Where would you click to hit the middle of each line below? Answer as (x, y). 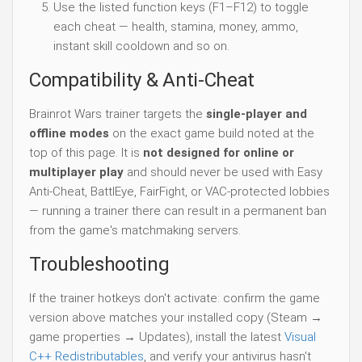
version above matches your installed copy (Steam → (176, 318)
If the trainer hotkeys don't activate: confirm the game (175, 299)
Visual (300, 337)
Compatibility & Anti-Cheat (142, 80)
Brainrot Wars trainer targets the (118, 114)
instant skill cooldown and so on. (141, 46)
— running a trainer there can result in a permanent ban (178, 211)
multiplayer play (76, 173)
